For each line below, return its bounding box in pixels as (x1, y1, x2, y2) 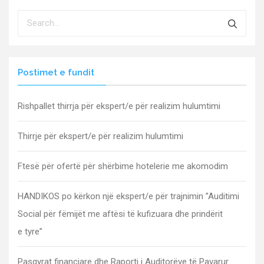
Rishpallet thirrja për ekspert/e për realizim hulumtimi (18, 100, 220, 111)
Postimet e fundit (18, 67, 94, 78)
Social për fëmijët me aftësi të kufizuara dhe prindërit (18, 208, 223, 219)
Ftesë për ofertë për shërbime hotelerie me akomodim (18, 160, 228, 171)
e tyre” (18, 226, 42, 237)
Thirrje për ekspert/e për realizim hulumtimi (18, 130, 183, 141)
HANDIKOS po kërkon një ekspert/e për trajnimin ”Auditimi (18, 190, 239, 202)
